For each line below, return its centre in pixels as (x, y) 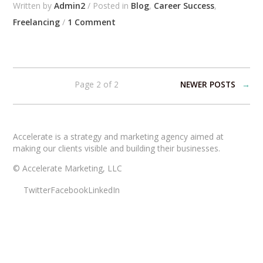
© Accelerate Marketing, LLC (68, 168)
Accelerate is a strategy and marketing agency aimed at (119, 136)
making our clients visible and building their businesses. (117, 148)
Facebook (69, 190)
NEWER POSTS (208, 84)
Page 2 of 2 (97, 84)
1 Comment (92, 22)
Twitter (37, 190)
